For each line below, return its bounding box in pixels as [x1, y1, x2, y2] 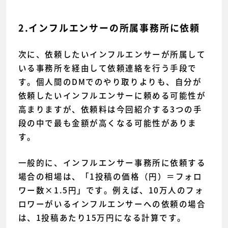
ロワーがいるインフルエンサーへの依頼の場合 [18, 197, 206, 210]
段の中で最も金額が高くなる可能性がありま [18, 117, 197, 129]
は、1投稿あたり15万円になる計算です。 [18, 211, 186, 223]
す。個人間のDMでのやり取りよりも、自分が [18, 76, 202, 88]
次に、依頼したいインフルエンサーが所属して [18, 48, 206, 60]
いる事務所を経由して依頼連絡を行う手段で [18, 62, 197, 74]
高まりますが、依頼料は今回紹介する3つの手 [18, 103, 203, 115]
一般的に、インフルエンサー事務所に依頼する [18, 156, 206, 168]
